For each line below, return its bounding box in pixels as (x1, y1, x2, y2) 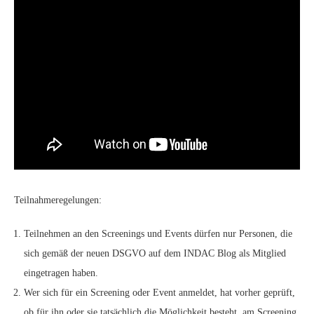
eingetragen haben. (24, 268, 98, 278)
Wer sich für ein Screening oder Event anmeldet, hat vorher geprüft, (24, 287, 295, 298)
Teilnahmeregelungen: (14, 195, 102, 205)
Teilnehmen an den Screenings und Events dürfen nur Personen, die (24, 228, 292, 239)
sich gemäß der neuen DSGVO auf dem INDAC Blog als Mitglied (24, 248, 286, 259)
